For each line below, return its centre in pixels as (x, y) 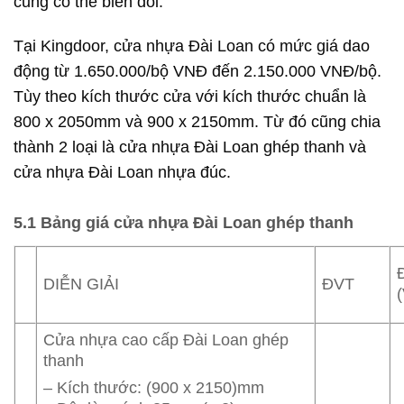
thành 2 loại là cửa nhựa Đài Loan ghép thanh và (190, 147)
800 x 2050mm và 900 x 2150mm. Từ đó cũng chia (197, 121)
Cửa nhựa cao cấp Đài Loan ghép (166, 340)
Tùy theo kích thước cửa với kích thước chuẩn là (190, 96)
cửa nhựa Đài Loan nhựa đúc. (122, 172)
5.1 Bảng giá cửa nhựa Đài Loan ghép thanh (184, 222)
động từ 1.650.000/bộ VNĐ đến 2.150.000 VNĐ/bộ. (197, 71)
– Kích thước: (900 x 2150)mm (154, 387)
